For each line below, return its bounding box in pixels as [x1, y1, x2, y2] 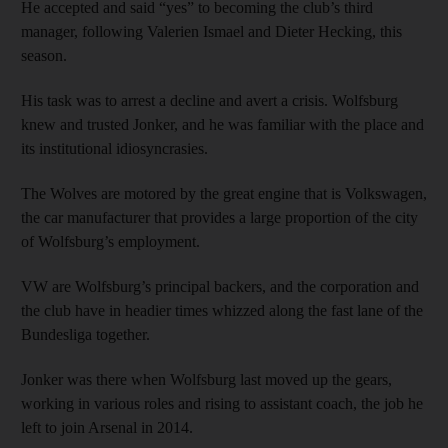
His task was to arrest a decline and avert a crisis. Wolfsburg [21, 91, 398, 109]
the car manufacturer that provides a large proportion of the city [21, 208, 418, 226]
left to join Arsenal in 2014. [21, 418, 193, 436]
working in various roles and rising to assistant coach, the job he [21, 394, 423, 412]
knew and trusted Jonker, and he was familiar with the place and [21, 115, 424, 133]
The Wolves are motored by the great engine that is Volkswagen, [21, 184, 427, 202]
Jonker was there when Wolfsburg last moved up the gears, [21, 370, 392, 388]
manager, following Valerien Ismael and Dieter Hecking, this [21, 22, 402, 40]
